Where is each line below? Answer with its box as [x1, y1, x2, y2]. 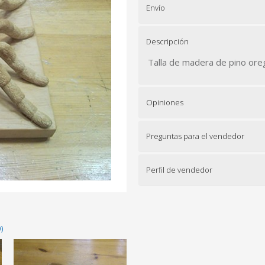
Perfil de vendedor [146, 164, 212, 175]
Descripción [146, 36, 189, 47]
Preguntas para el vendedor [146, 131, 244, 141]
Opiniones [146, 97, 183, 108]
